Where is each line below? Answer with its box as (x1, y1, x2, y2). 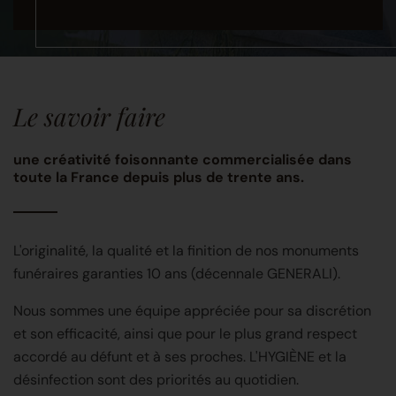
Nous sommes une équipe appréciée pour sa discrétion (13, 301, 371, 320)
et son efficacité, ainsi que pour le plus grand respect (13, 324, 357, 343)
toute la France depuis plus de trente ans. (13, 167, 304, 187)
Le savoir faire (13, 100, 165, 133)
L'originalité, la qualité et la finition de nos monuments (13, 240, 359, 260)
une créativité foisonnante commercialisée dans (13, 149, 352, 169)
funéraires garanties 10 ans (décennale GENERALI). (13, 263, 340, 283)
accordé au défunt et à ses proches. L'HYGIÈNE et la (13, 346, 346, 366)
